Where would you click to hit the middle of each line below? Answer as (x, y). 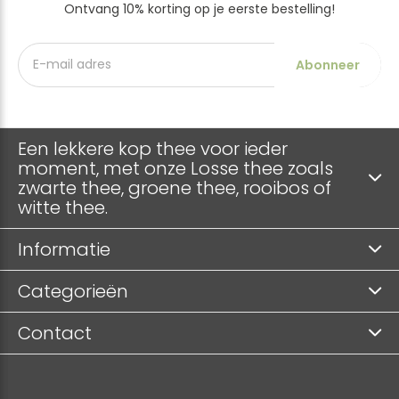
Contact (55, 333)
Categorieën (73, 291)
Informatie (64, 249)
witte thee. (63, 207)
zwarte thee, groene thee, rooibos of (175, 187)
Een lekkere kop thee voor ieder (153, 148)
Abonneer (327, 65)
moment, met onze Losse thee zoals (175, 168)
